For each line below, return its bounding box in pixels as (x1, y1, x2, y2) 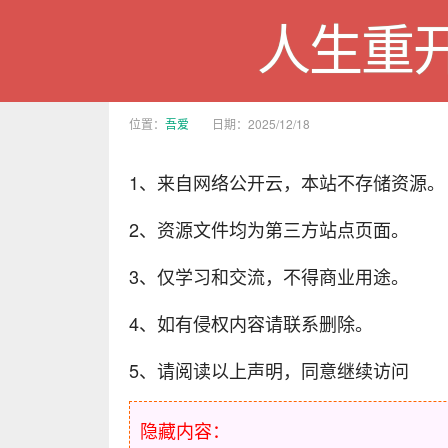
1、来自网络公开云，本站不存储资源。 (129, 169, 445, 195)
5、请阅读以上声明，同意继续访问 (129, 357, 409, 383)
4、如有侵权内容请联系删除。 (129, 310, 373, 336)
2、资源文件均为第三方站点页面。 (129, 216, 409, 242)
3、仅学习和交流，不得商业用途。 (129, 263, 409, 289)
